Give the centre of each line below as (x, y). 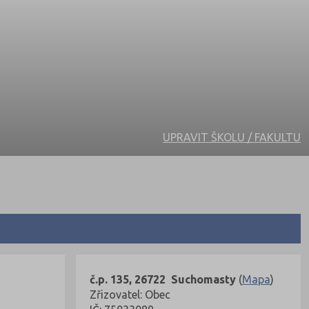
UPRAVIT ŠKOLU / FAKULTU (232, 138)
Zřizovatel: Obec (130, 294)
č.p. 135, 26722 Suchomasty (163, 279)
